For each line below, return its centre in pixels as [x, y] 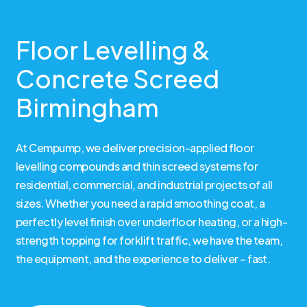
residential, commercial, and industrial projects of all [144, 184]
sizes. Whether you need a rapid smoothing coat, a [140, 203]
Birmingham [87, 107]
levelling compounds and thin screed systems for [137, 166]
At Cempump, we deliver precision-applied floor [135, 147]
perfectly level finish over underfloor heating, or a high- [152, 221]
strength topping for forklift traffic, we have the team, [149, 240]
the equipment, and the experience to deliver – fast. [143, 258]
